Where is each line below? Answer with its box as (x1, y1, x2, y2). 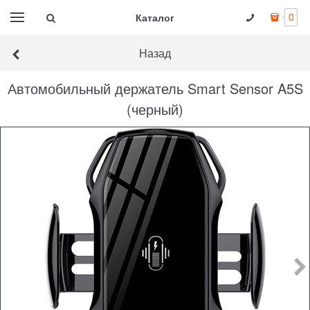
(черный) (127, 99, 183, 119)
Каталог (136, 10, 174, 24)
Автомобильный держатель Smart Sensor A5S (7, 78, 303, 98)
